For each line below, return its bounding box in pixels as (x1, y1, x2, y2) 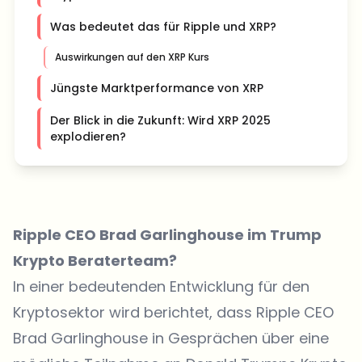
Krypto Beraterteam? (13, 250, 177, 271)
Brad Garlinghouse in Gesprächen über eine (13, 328, 329, 348)
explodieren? (50, 128, 126, 145)
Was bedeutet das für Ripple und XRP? (50, 19, 276, 35)
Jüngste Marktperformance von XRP (50, 80, 263, 96)
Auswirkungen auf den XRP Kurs (55, 50, 209, 64)
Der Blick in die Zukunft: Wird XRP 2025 (50, 112, 271, 128)
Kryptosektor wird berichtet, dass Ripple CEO (13, 302, 334, 322)
